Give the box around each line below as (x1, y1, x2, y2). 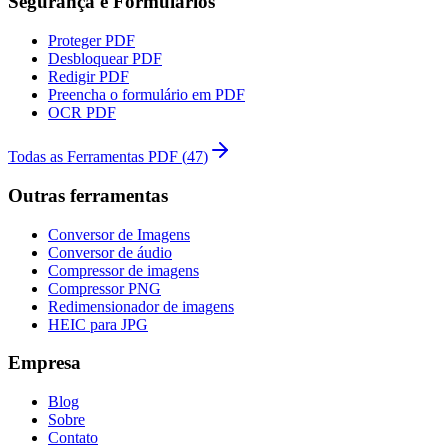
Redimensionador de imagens (48, 297, 234, 315)
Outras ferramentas (8, 184, 168, 206)
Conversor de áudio (48, 243, 172, 261)
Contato (48, 429, 98, 446)
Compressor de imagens (48, 261, 199, 279)
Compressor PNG (48, 279, 161, 297)
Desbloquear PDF (48, 50, 162, 68)
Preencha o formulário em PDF (48, 86, 245, 104)
